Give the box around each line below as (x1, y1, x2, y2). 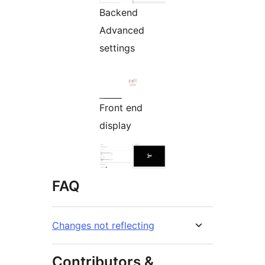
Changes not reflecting (52, 219, 154, 231)
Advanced (99, 24, 144, 36)
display (99, 119, 131, 131)
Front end (99, 101, 143, 114)
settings (99, 41, 135, 54)
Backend (99, 6, 138, 18)
